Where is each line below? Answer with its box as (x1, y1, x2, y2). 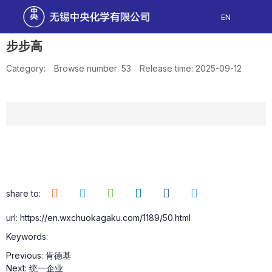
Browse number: (54, 63, 121, 73)
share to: (6, 188, 41, 199)
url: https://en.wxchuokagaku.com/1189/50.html (6, 212, 191, 223)
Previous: (6, 250, 46, 260)
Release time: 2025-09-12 (140, 63, 242, 73)
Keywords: (6, 231, 48, 242)
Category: (6, 63, 46, 73)
